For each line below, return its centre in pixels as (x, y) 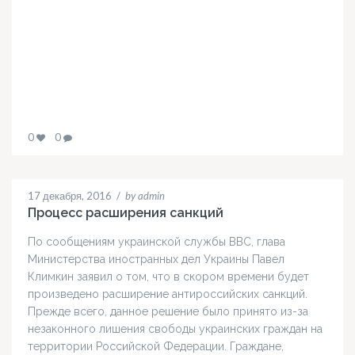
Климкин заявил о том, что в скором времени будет (168, 277)
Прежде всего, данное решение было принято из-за (168, 312)
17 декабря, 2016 (70, 196)
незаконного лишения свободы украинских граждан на (175, 329)
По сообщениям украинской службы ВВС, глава (157, 242)
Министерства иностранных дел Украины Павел (156, 260)
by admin (145, 196)
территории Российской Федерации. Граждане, (156, 347)
